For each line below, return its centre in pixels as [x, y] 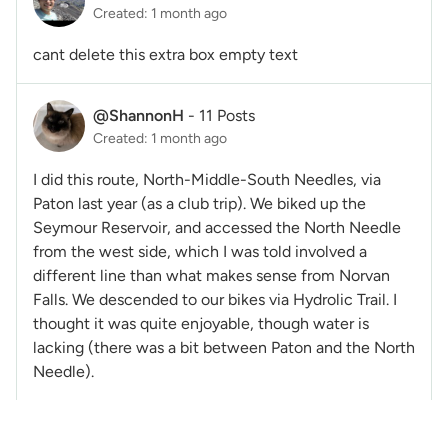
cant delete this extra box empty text [165, 55]
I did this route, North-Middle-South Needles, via [207, 180]
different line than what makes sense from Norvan [211, 276]
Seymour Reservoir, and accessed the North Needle [217, 228]
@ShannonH [138, 115]
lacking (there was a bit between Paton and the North [224, 348]
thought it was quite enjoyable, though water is [201, 324]
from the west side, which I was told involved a [200, 252]
